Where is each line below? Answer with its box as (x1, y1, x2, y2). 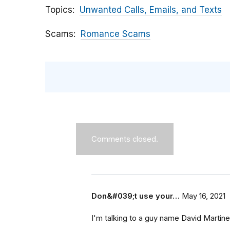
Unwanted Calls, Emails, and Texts (80, 5, 222, 15)
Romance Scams (81, 29, 150, 40)
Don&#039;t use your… (91, 191, 180, 201)
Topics (45, 5, 72, 15)
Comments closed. (91, 135, 158, 144)
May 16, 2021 (182, 191, 225, 201)
